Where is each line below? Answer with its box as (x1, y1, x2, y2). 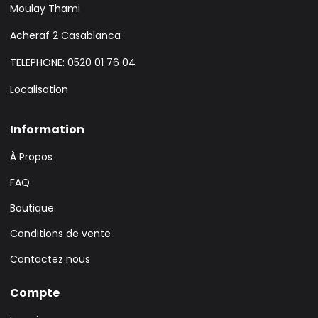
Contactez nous (10, 251, 90, 266)
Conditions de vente (10, 226, 111, 241)
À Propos (10, 149, 53, 164)
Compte (10, 284, 60, 301)
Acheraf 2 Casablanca (10, 28, 121, 43)
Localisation (10, 82, 68, 97)
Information (10, 121, 84, 138)
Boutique (10, 200, 54, 215)
